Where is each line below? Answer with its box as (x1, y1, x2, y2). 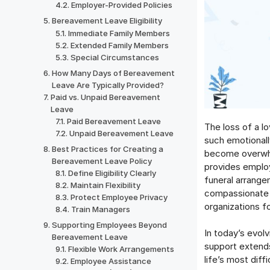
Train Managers (71, 204, 131, 214)
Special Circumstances (71, 52, 160, 62)
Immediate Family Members (68, 28, 171, 38)
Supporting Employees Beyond (51, 220, 167, 230)
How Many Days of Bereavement (51, 68, 175, 78)
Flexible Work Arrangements (68, 244, 175, 254)
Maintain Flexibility (71, 180, 141, 190)
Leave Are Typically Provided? (51, 80, 164, 90)
